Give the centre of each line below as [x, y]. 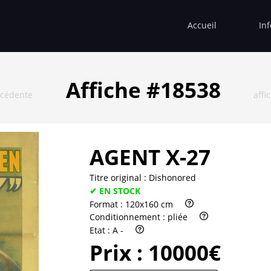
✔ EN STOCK [115, 191]
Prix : [119, 253]
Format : [107, 204]
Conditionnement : [129, 217]
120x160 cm [149, 204]
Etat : [101, 230]
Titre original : [119, 177]
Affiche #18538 [143, 90]
